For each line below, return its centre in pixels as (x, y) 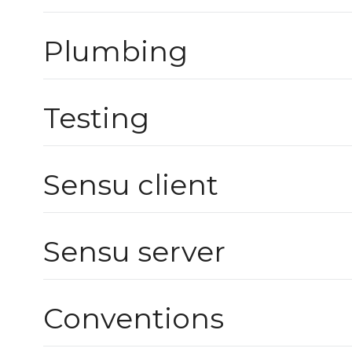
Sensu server (134, 252)
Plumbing (115, 51)
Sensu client (131, 185)
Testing (96, 118)
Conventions (134, 319)
